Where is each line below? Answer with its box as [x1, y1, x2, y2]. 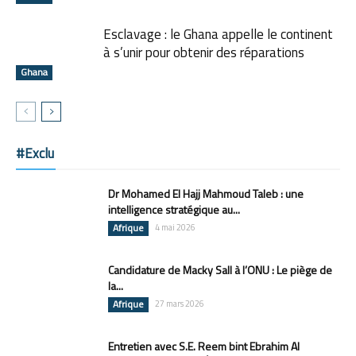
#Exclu [16, 142, 54, 164]
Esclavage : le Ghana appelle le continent [103, 23, 333, 44]
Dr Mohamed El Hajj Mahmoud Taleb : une [108, 184, 304, 202]
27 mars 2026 [155, 296, 204, 310]
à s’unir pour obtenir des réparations [103, 41, 304, 63]
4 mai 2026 [155, 220, 195, 234]
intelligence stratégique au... [108, 200, 240, 218]
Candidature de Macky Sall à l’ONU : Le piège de [108, 261, 332, 278]
